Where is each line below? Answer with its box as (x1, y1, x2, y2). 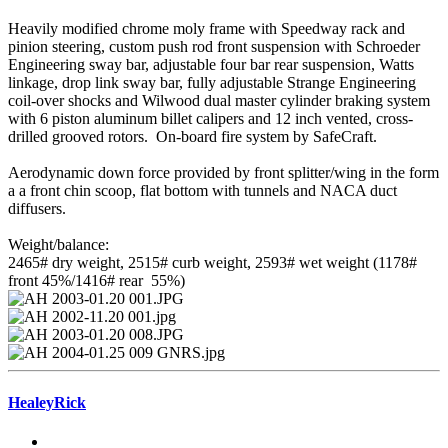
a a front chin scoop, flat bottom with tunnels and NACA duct (8, 182, 397, 200)
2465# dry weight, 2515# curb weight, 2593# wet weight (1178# (8, 254, 417, 272)
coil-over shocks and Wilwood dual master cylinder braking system (8, 92, 430, 110)
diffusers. (8, 200, 66, 218)
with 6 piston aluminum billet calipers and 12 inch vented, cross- (8, 110, 413, 128)
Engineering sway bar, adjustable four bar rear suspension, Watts (8, 56, 414, 74)
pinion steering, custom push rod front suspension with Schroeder (8, 38, 420, 56)
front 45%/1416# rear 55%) (8, 272, 185, 290)
